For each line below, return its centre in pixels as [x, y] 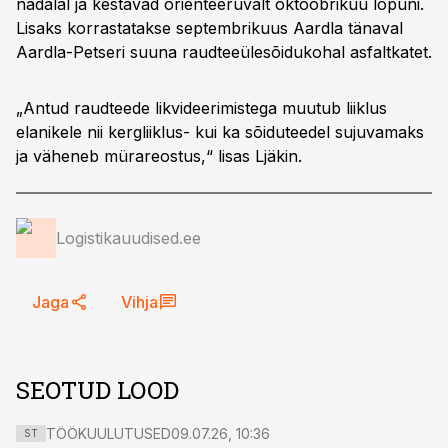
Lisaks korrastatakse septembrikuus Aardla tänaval [209, 28]
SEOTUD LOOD [97, 390]
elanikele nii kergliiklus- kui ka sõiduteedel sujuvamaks [220, 132]
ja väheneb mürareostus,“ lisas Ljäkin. [159, 156]
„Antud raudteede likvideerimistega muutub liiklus [201, 108]
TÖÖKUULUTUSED [108, 433]
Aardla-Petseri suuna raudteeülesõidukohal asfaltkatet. [224, 52]
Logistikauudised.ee [128, 238]
